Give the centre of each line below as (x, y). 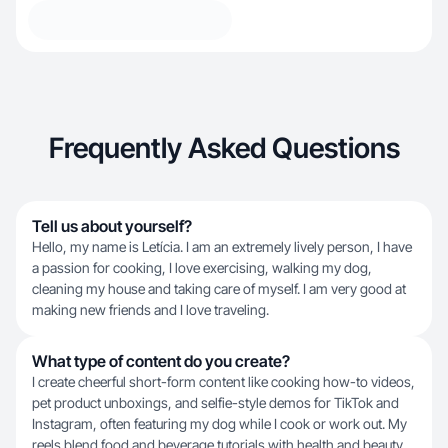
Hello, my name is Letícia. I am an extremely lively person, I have (222, 246)
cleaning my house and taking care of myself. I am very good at (219, 288)
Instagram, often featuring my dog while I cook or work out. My (219, 423)
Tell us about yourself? (112, 226)
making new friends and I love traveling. (150, 309)
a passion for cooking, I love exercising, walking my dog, (202, 267)
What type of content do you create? (161, 361)
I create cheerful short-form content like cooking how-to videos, (223, 381)
